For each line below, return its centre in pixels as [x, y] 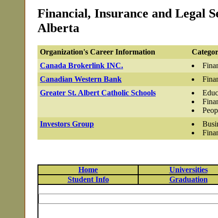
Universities [188, 170]
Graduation [188, 179]
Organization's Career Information [98, 52]
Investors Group [67, 124]
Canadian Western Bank [81, 79]
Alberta [58, 28]
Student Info [88, 179]
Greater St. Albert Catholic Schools [98, 93]
